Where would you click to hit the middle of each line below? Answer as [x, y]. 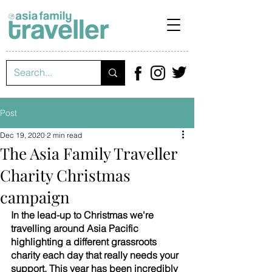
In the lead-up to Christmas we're [83, 215]
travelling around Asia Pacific [76, 228]
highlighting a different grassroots [85, 242]
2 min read [64, 135]
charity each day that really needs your [96, 255]
